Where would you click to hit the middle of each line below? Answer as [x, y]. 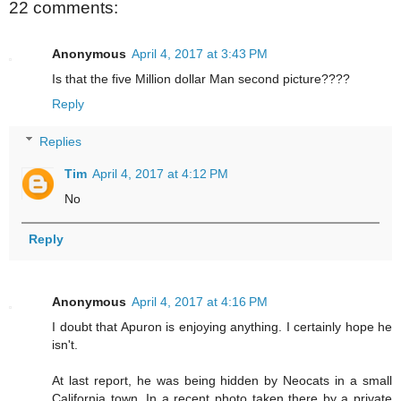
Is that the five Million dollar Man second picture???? [201, 79]
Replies [61, 141]
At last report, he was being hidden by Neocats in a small [222, 380]
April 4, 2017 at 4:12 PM [161, 173]
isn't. [65, 344]
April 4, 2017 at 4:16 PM [200, 301]
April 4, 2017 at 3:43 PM [200, 54]
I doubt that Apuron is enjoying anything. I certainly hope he [222, 326]
